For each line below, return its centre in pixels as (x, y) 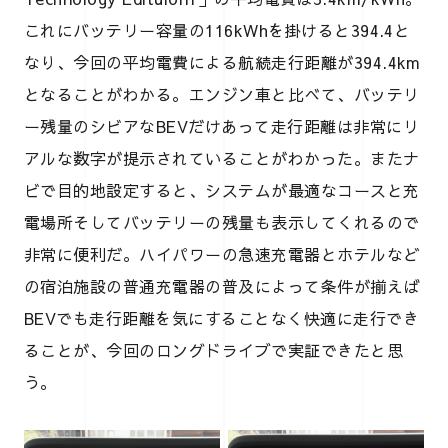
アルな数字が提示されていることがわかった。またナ (222, 158)
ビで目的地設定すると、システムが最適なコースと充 (222, 190)
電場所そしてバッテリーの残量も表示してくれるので (222, 222)
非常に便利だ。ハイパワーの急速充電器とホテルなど (222, 254)
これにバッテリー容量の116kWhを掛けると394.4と (217, 30)
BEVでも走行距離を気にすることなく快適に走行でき (221, 318)
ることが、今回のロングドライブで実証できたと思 (214, 350)
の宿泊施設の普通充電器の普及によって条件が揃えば (222, 286)
